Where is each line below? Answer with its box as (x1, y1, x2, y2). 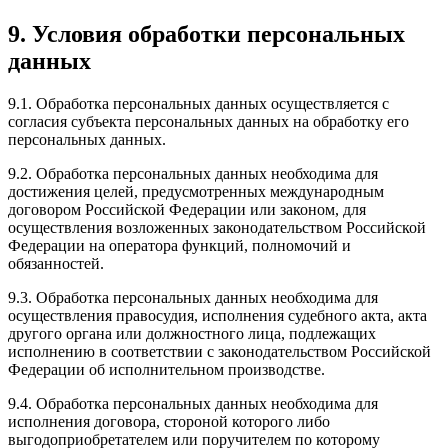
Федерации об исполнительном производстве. (8, 361, 325, 379)
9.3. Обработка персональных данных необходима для (8, 289, 378, 307)
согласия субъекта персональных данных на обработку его (8, 113, 409, 131)
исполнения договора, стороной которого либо (8, 413, 330, 431)
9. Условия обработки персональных (8, 21, 405, 48)
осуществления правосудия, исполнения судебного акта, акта (8, 307, 427, 325)
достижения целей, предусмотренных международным (8, 183, 384, 201)
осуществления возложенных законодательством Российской (8, 219, 426, 237)
